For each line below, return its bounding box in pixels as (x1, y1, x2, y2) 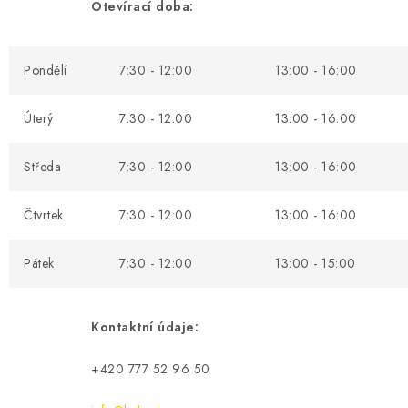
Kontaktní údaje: (91, 317, 199, 336)
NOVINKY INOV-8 (15, 371, 129, 389)
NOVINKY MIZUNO (15, 323, 137, 342)
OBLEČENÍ (15, 87, 82, 105)
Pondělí (24, 60, 67, 79)
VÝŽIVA (15, 134, 62, 152)
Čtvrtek (24, 205, 64, 224)
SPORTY (15, 181, 66, 199)
